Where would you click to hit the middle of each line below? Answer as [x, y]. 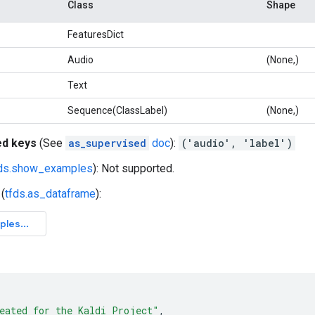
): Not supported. [134, 168]
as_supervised [107, 143]
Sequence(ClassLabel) [117, 110]
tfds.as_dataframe [50, 194]
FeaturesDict [96, 34]
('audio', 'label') [237, 143]
